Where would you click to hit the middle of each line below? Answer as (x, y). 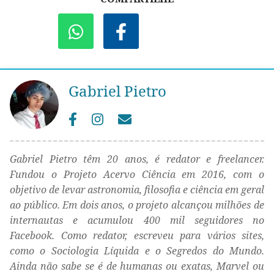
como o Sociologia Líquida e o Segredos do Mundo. (137, 250)
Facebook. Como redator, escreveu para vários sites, (137, 235)
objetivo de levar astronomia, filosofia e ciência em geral (137, 189)
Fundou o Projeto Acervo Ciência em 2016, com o (137, 174)
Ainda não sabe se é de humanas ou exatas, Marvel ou (137, 266)
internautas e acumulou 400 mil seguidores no (137, 220)
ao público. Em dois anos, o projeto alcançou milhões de (137, 205)
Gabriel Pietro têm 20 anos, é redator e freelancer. (137, 159)
